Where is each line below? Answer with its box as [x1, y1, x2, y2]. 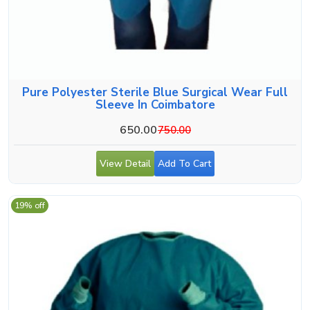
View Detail [99, 156, 151, 170]
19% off [15, 199, 45, 211]
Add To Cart [157, 156, 211, 170]
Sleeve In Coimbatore [95, 96, 215, 113]
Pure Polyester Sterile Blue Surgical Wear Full [22, 84, 288, 100]
